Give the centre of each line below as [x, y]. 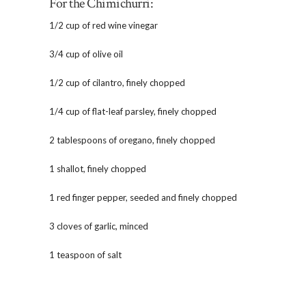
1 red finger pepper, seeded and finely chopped [143, 197]
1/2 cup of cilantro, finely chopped [117, 83]
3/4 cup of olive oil [86, 54]
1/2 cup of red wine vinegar [103, 25]
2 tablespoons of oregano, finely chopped [132, 140]
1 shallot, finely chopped [98, 169]
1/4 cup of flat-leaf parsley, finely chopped [133, 111]
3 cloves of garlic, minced [99, 226]
